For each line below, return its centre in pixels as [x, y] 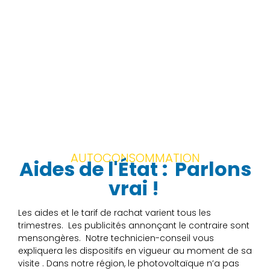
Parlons [213, 169]
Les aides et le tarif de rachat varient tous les [115, 213]
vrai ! [133, 189]
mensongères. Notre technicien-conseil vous [116, 238]
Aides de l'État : [95, 169]
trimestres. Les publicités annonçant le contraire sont [134, 226]
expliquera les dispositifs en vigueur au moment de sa [135, 251]
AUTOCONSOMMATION [135, 158]
